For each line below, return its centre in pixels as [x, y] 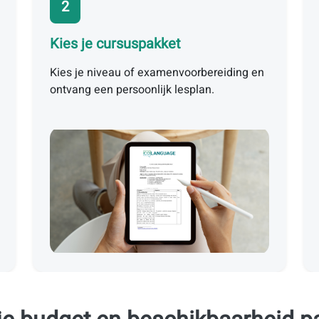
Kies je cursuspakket [115, 44]
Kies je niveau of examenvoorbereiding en [157, 73]
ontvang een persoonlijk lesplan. [132, 90]
